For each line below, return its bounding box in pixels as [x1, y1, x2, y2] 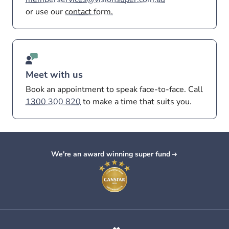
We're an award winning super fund [51, 149, 170, 159]
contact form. [65, 6, 113, 18]
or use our [26, 6, 65, 18]
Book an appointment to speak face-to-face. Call [26, 84, 203, 96]
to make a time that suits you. [81, 96, 192, 108]
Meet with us [26, 68, 83, 81]
